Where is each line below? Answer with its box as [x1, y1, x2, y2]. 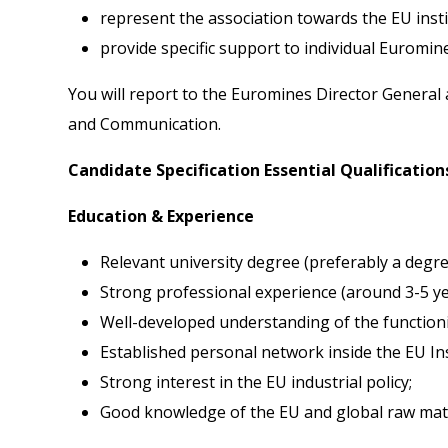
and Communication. [68, 112, 221, 135]
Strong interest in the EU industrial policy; [100, 370, 412, 393]
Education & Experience [68, 204, 254, 227]
